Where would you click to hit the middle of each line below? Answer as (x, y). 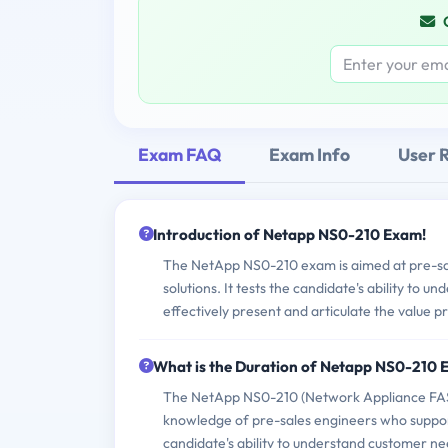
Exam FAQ (179, 154)
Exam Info (309, 154)
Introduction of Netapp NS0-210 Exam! (289, 235)
